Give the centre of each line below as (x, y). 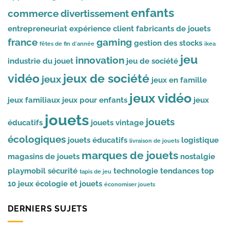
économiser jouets (130, 185)
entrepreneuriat (37, 29)
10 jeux (21, 184)
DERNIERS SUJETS (48, 209)
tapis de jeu (95, 172)
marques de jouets (130, 156)
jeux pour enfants (95, 100)
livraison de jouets (154, 141)
